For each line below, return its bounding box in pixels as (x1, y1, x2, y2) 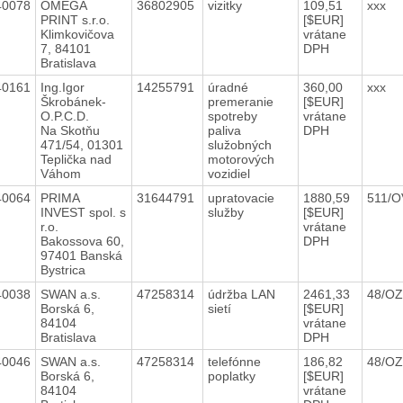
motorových (207, 151, 274, 166)
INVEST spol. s (40, 204, 126, 219)
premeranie (207, 94, 273, 109)
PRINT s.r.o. (40, 12, 110, 27)
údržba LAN (207, 286, 275, 301)
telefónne (207, 354, 261, 369)
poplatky (207, 368, 259, 383)
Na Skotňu (40, 122, 100, 138)
